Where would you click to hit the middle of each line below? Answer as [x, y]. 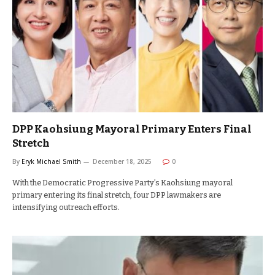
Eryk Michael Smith [51, 161]
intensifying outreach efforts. [66, 207]
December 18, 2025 [122, 161]
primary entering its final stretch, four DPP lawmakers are [117, 195]
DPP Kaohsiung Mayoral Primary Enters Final [132, 129]
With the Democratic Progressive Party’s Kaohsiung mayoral [122, 183]
